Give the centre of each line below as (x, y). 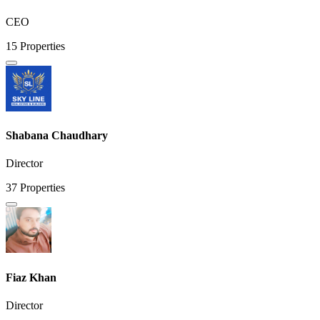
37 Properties (35, 188)
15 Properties (35, 46)
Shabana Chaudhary (57, 136)
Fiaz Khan (31, 277)
